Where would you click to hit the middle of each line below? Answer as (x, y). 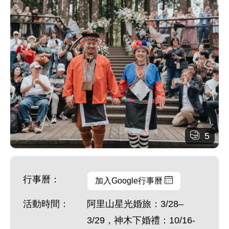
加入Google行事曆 (130, 181)
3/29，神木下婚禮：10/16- (141, 220)
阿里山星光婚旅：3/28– (135, 204)
